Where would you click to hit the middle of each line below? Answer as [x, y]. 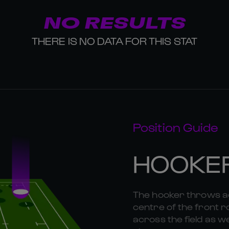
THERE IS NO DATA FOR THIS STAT [114, 41]
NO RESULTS [114, 24]
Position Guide [176, 127]
